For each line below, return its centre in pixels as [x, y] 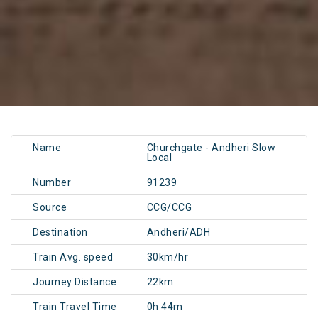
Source [50, 208]
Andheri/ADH [179, 232]
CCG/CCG [169, 208]
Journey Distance [75, 282]
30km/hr [168, 257]
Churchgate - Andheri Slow [211, 148]
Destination [60, 232]
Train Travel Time [75, 307]
